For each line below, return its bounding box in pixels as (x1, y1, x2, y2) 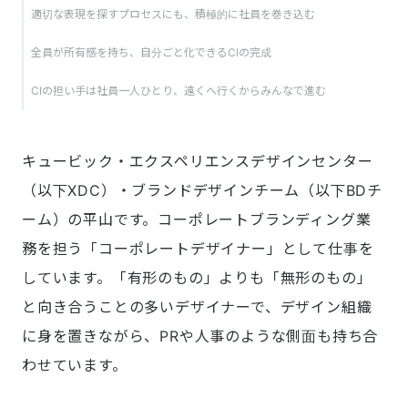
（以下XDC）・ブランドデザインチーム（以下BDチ (22, 181, 382, 200)
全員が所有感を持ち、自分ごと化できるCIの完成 (31, 46, 271, 60)
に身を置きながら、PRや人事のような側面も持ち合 (22, 327, 379, 346)
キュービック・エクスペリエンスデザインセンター (22, 152, 373, 171)
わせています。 (22, 356, 127, 375)
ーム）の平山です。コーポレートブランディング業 (22, 210, 372, 229)
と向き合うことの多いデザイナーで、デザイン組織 (22, 298, 372, 317)
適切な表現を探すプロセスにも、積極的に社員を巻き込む (31, 7, 315, 22)
